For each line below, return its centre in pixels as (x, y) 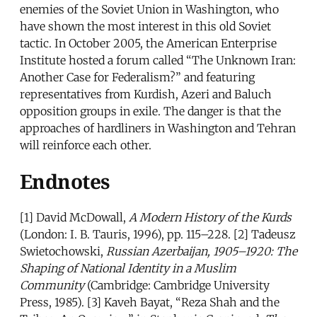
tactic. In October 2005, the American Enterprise (148, 43)
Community (52, 286)
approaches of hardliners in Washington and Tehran (158, 128)
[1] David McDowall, (74, 218)
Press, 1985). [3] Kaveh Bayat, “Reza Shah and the (150, 302)
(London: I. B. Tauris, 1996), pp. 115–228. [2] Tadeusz (158, 235)
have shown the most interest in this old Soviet (145, 26)
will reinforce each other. (86, 145)
